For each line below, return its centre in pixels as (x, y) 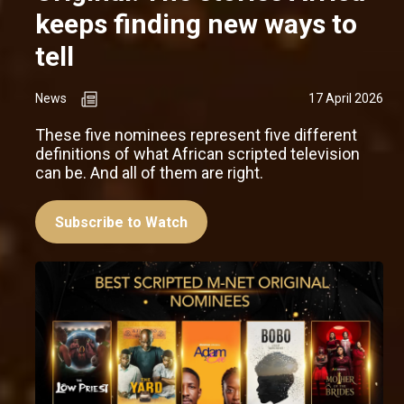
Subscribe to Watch (121, 222)
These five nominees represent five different (196, 134)
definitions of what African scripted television (197, 153)
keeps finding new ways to (196, 23)
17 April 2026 (346, 98)
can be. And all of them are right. (149, 172)
